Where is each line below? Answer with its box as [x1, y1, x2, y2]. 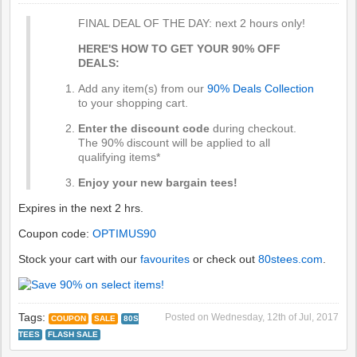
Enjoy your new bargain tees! [78, 176, 238, 189]
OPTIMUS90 [92, 227, 157, 240]
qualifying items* [78, 151, 161, 163]
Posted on [164, 312, 211, 323]
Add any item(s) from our [78, 82, 208, 95]
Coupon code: [18, 227, 93, 240]
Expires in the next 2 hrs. [18, 202, 144, 214]
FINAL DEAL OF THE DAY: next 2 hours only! [78, 17, 306, 29]
